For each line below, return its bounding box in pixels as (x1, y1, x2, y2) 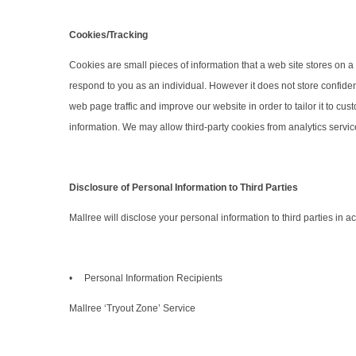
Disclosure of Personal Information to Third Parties (69, 182, 298, 194)
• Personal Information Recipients (69, 273, 222, 284)
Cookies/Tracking (69, 29, 148, 41)
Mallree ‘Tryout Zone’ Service (69, 303, 198, 315)
